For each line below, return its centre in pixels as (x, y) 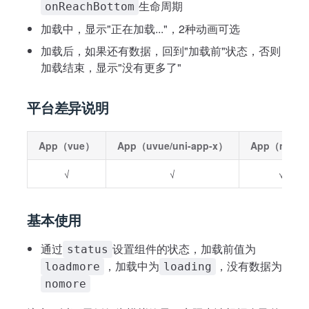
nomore (66, 284)
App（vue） (67, 146)
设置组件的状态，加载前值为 (184, 249)
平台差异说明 (68, 107)
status (88, 249)
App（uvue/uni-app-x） (172, 146)
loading (188, 267)
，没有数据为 (249, 266)
